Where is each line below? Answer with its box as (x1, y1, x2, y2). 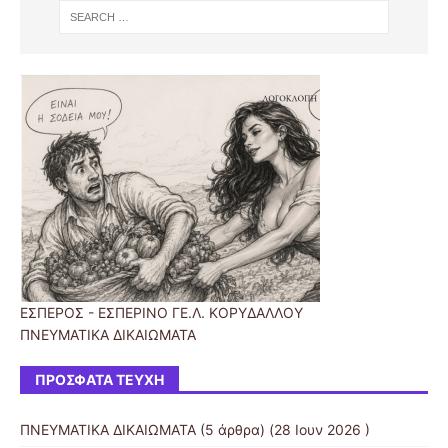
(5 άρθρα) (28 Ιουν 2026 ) (196, 421, 370, 439)
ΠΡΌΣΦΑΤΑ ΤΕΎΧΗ (35, 371, 164, 389)
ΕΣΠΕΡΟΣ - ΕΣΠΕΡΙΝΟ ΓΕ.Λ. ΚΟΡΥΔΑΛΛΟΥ (20, 304, 303, 322)
